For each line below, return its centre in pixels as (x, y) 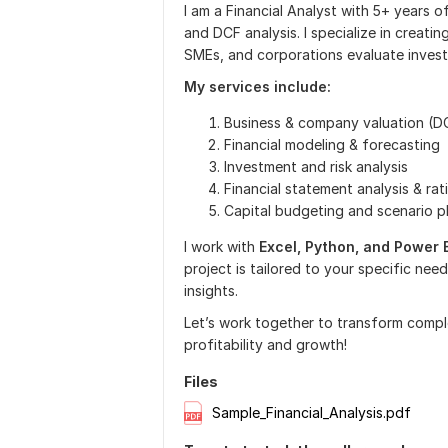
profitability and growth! (265, 344)
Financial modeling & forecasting (332, 144)
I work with (219, 246)
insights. (211, 290)
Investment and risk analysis (316, 166)
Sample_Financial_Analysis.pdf (311, 413)
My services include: (257, 86)
